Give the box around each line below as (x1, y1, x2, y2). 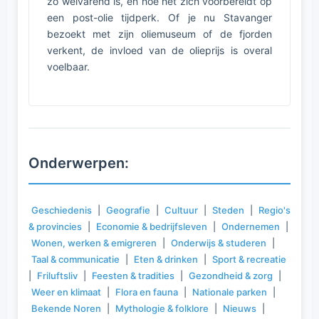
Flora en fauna (115, 286, 178, 298)
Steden (212, 204, 244, 216)
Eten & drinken (134, 253, 198, 265)
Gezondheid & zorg (189, 270, 273, 281)
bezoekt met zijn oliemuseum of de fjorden (47, 28, 272, 40)
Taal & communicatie (31, 253, 120, 265)
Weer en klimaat (31, 286, 101, 298)
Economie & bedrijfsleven (96, 221, 207, 232)
